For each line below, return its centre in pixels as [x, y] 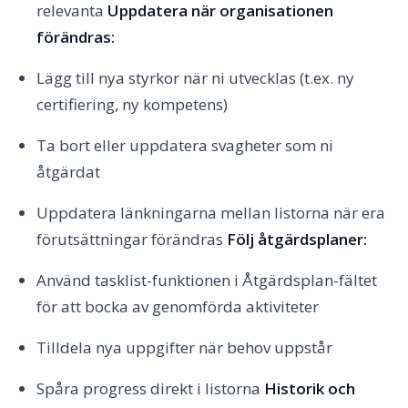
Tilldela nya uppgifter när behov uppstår [184, 347]
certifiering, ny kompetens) [132, 104]
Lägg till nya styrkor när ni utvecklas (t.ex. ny [195, 78]
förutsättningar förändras [132, 239]
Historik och [310, 388]
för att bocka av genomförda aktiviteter [178, 306]
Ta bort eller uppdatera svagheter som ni [185, 145]
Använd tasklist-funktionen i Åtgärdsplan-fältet [207, 280]
